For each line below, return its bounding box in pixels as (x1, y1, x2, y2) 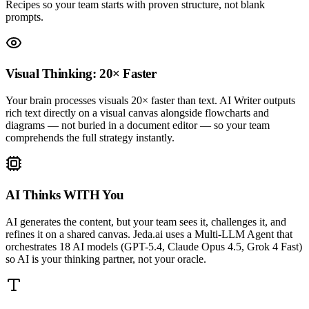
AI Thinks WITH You (6, 187, 124, 202)
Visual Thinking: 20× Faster (6, 66, 157, 81)
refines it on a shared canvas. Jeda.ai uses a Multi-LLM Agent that (6, 228, 292, 240)
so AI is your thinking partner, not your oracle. (6, 252, 206, 265)
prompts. (6, 10, 43, 23)
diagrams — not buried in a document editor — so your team (6, 119, 270, 132)
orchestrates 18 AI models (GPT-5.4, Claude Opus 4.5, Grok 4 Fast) (6, 240, 302, 252)
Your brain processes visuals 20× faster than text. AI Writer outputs (6, 94, 295, 107)
